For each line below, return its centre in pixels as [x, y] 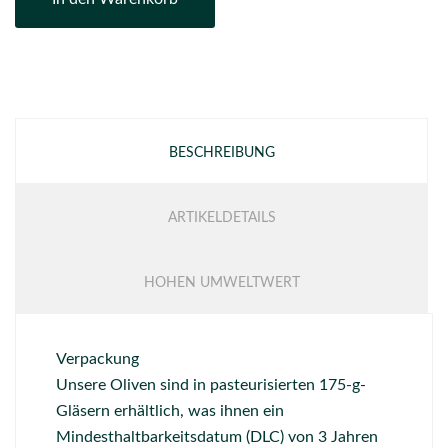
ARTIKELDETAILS [221, 218]
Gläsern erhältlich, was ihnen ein [170, 411]
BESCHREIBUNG [221, 153]
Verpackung [97, 359]
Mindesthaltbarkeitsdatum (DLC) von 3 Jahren [217, 437]
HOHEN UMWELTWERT [221, 283]
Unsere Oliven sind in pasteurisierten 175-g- [211, 385]
